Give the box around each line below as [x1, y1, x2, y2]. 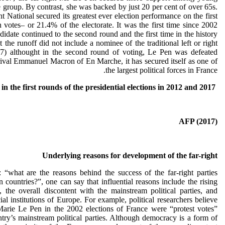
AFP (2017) [179, 117, 217, 126]
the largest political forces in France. [105, 66, 217, 74]
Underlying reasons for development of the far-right [42, 151, 217, 160]
